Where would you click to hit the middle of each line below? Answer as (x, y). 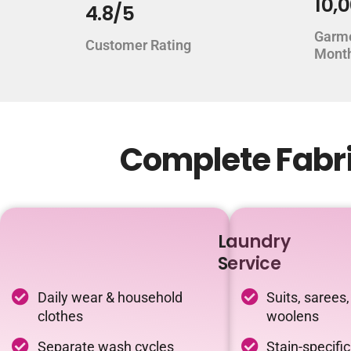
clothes (60, 316)
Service (249, 264)
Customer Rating (138, 45)
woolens (293, 316)
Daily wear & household (110, 297)
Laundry (253, 242)
